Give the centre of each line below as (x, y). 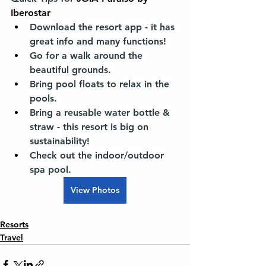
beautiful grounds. (72, 70)
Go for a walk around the (88, 56)
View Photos (95, 190)
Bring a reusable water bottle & (101, 113)
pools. (45, 98)
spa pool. (50, 170)
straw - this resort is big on (91, 127)
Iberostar (31, 13)
